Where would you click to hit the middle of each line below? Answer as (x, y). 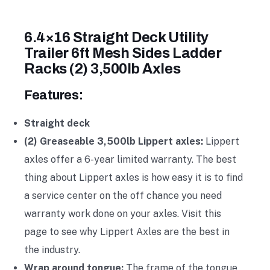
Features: (54, 95)
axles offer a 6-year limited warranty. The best (130, 159)
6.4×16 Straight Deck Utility (116, 37)
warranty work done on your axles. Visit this (123, 213)
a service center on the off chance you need (123, 195)
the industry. (52, 250)
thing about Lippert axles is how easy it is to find (133, 177)
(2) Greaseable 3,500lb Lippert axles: (114, 141)
